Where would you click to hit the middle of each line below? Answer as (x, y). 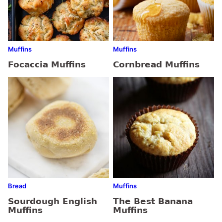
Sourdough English (53, 201)
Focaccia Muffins (47, 65)
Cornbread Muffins (156, 65)
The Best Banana (153, 201)
